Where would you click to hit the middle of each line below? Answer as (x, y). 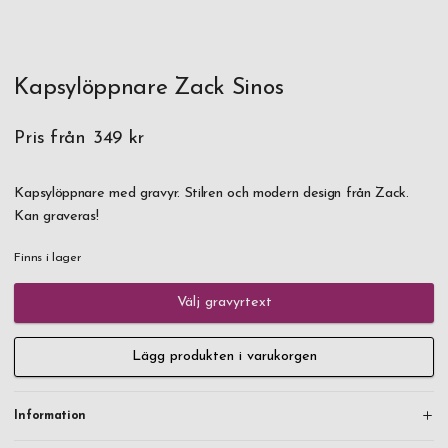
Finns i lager (48, 258)
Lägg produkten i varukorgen (224, 357)
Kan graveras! (56, 216)
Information (50, 415)
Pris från (50, 138)
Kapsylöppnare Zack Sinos (149, 89)
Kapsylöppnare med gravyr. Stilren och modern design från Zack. (211, 193)
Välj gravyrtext (224, 302)
